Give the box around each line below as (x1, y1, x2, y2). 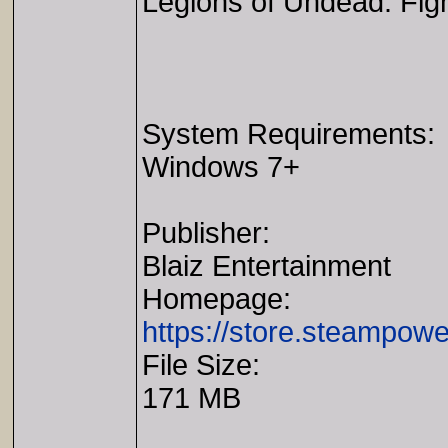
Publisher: (142, 217, 270, 249)
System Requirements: (142, 118, 435, 150)
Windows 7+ (142, 151, 300, 183)
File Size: (142, 349, 260, 381)
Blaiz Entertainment (142, 250, 391, 282)
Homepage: (142, 283, 291, 315)
